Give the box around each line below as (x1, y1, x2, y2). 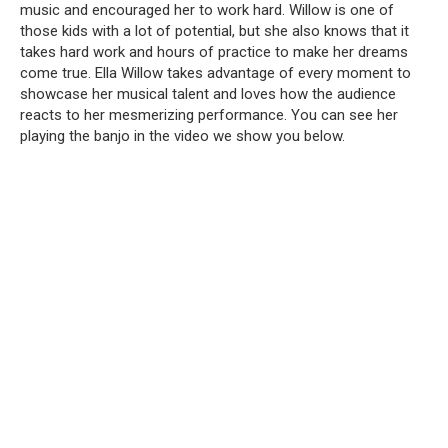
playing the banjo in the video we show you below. (20, 126, 345, 145)
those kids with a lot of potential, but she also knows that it (20, 21, 409, 40)
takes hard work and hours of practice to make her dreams (20, 42, 408, 61)
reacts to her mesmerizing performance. (20, 105, 287, 124)
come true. (20, 63, 91, 82)
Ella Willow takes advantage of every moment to (95, 63, 411, 82)
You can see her (291, 105, 398, 124)
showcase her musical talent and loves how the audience (20, 84, 396, 103)
